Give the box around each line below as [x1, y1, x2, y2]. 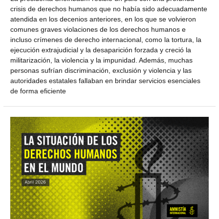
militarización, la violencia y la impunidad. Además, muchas [10, 56, 193, 64]
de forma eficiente [10, 87, 66, 95]
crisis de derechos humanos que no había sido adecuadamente [10, 5, 208, 13]
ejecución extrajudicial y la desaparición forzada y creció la [10, 46, 192, 54]
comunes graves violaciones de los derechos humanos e [10, 25, 186, 33]
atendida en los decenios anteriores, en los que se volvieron [10, 15, 197, 23]
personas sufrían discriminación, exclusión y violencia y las [10, 66, 192, 74]
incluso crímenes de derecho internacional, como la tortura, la [10, 36, 202, 44]
